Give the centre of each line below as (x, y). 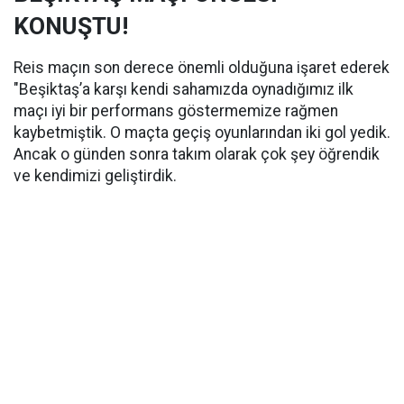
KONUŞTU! (71, 26)
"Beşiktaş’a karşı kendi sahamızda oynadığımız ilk (184, 89)
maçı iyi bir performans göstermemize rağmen (176, 111)
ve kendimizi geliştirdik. (95, 176)
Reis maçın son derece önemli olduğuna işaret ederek (202, 68)
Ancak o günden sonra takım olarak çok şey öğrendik (197, 154)
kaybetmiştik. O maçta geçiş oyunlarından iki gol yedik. (202, 133)
